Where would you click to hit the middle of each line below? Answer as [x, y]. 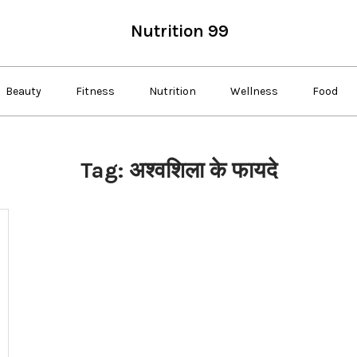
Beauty [24, 91]
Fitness [95, 91]
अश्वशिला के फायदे [203, 170]
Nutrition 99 [180, 31]
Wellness [254, 91]
